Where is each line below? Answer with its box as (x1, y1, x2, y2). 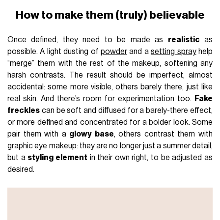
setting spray (151, 47, 196, 55)
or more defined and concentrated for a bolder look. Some (7, 118, 213, 126)
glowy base (69, 130, 114, 138)
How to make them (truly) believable (15, 9, 205, 21)
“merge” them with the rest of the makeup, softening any (7, 59, 213, 67)
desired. (7, 165, 35, 173)
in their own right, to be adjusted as (87, 153, 213, 162)
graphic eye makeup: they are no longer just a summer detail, (7, 141, 213, 150)
